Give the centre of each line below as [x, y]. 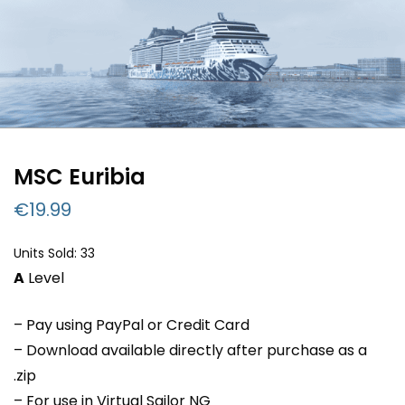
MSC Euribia [80, 177]
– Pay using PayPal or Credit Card [132, 325]
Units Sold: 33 [54, 254]
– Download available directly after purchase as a [190, 351]
